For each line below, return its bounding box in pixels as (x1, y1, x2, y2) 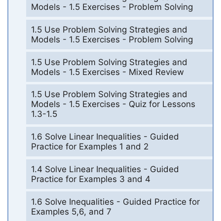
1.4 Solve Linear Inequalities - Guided (31, 164, 179, 174)
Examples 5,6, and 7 (31, 206, 111, 217)
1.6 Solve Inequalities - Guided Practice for (31, 196, 200, 207)
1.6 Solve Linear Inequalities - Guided (31, 132, 179, 142)
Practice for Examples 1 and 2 (31, 142, 148, 152)
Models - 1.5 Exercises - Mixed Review (31, 67, 184, 77)
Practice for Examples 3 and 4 (31, 174, 150, 184)
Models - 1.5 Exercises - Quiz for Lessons (31, 99, 195, 110)
